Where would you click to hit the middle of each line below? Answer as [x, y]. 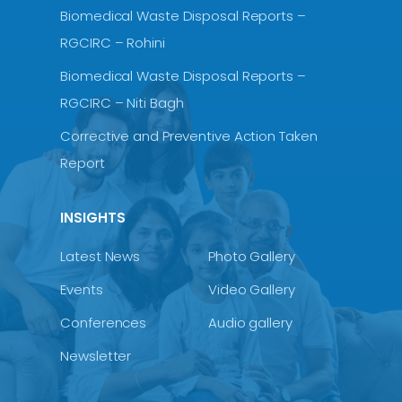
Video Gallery [252, 289]
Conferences [104, 322]
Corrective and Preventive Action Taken [189, 135]
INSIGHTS [93, 217]
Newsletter [96, 355]
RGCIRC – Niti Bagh [122, 102]
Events [82, 289]
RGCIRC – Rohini [113, 42]
